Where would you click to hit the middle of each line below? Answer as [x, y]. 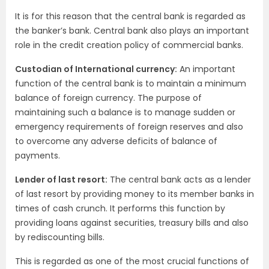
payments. [38, 156]
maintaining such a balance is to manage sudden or [125, 112]
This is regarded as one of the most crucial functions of [132, 261]
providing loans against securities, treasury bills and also [132, 223]
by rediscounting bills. [60, 237]
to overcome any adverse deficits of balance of [116, 141]
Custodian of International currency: [96, 69]
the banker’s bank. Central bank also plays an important [132, 31]
